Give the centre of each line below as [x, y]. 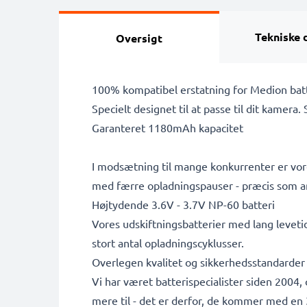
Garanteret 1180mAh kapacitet [168, 127]
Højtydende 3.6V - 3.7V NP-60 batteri [183, 204]
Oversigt [139, 38]
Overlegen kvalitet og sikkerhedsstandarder [198, 262]
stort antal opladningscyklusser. [168, 243]
